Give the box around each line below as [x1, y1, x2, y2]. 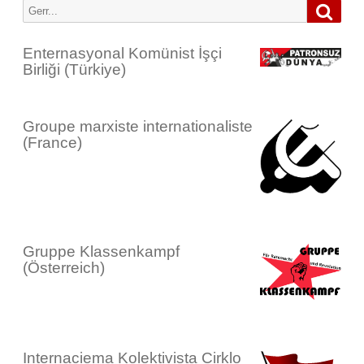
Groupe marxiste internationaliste [23, 118, 253, 135]
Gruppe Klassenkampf [23, 243, 180, 261]
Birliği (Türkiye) [23, 61, 126, 78]
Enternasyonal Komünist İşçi [23, 45, 222, 62]
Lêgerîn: [22, 2, 60, 14]
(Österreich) [23, 259, 105, 277]
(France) [23, 134, 82, 151]
